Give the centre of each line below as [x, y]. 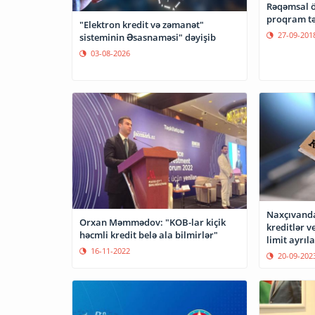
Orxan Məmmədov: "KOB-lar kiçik [153, 222]
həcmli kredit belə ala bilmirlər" [149, 234]
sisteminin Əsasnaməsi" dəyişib [148, 37]
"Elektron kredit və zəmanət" [142, 25]
